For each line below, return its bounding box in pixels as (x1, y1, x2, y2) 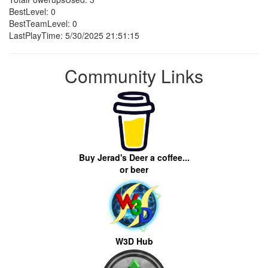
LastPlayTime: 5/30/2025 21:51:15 (9, 29, 139, 41)
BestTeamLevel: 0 (9, 17, 77, 29)
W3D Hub (115, 235, 153, 247)
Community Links (65, 63, 203, 89)
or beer (120, 163, 148, 175)
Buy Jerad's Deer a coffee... (78, 151, 190, 163)
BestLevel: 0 (9, 5, 56, 17)
